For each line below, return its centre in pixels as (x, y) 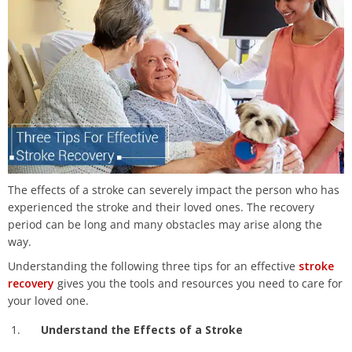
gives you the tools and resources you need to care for (198, 284)
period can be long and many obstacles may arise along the (165, 225)
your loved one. (48, 301)
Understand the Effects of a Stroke (142, 330)
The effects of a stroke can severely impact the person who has (174, 190)
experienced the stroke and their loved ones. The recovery (161, 207)
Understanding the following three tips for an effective (152, 266)
